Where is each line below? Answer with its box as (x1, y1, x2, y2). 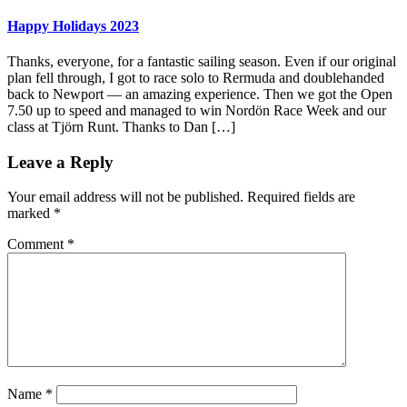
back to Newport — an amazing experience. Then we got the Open (7, 85, 392, 102)
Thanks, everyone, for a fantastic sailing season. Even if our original (7, 53, 396, 69)
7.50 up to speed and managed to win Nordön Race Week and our (7, 102, 386, 118)
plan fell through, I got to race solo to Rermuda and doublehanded (7, 69, 384, 85)
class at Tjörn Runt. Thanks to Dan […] (7, 118, 235, 134)
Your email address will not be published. (7, 189, 243, 205)
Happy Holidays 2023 (7, 17, 139, 34)
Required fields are (247, 189, 355, 205)
